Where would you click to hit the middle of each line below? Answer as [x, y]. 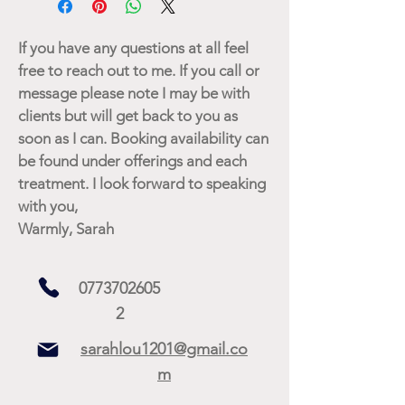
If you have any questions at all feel [133, 47]
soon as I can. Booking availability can [143, 138]
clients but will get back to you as [128, 115]
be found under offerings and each [132, 160]
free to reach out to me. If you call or [139, 70]
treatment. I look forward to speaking [142, 183]
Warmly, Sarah [68, 228]
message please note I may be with [134, 93]
